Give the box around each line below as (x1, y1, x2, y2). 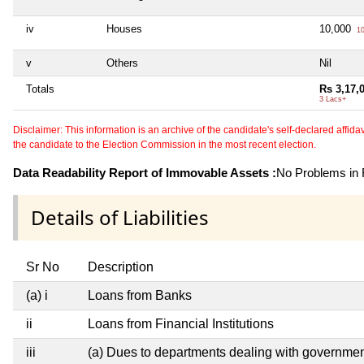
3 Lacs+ (319, 94, 346, 103)
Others (106, 56, 138, 69)
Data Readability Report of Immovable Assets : (13, 165, 276, 180)
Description (88, 259, 154, 274)
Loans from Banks (88, 288, 192, 302)
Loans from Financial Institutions (88, 316, 274, 331)
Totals (26, 82, 54, 95)
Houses (106, 22, 142, 35)
